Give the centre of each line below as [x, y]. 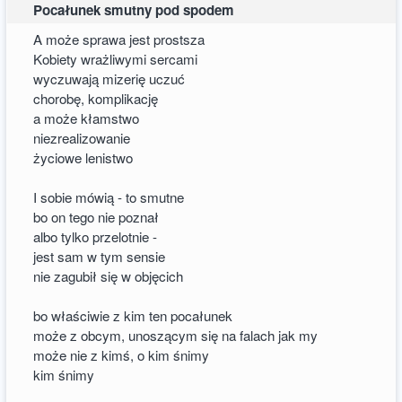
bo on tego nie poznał [96, 216]
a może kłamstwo [87, 118]
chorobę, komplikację [96, 98]
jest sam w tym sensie [100, 256]
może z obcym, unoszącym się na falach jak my [176, 335]
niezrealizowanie [82, 137]
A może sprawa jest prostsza [119, 39]
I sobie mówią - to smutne [109, 197]
